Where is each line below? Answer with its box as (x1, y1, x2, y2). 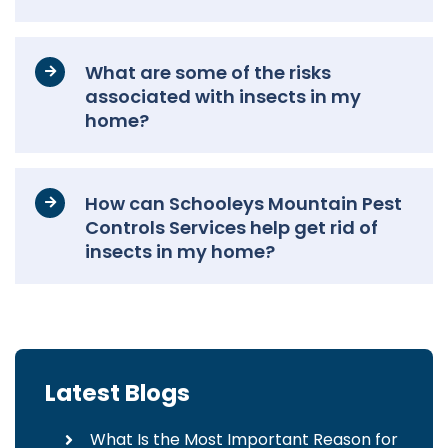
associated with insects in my (85, 84, 361, 110)
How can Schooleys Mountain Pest (85, 191, 402, 217)
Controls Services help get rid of (85, 215, 378, 241)
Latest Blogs (45, 377, 190, 410)
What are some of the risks (85, 60, 331, 86)
